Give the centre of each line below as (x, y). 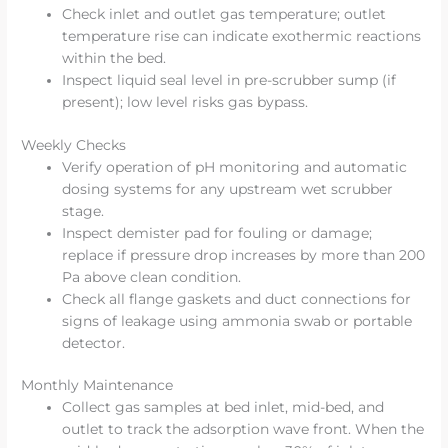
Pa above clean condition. (152, 276)
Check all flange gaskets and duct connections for (237, 298)
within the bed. (114, 58)
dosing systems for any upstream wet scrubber (228, 188)
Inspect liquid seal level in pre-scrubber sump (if (229, 80)
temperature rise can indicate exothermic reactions (242, 36)
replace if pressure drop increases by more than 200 (244, 254)
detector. (94, 342)
